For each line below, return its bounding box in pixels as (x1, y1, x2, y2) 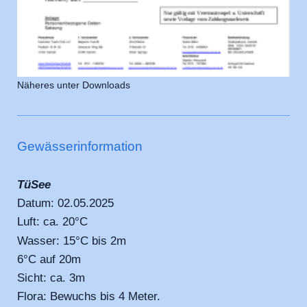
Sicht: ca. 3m (17, 271, 88, 284)
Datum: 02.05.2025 (17, 197, 114, 210)
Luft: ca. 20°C (17, 215, 88, 229)
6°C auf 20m (17, 252, 84, 266)
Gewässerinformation (17, 138, 143, 153)
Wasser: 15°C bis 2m (17, 234, 126, 247)
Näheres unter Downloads (17, 80, 130, 91)
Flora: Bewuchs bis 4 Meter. (17, 290, 160, 304)
